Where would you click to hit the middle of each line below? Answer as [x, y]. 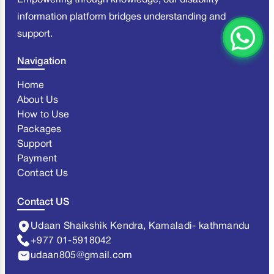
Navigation [42, 62]
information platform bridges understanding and [121, 17]
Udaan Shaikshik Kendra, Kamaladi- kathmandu [140, 227]
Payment [37, 159]
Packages [39, 130]
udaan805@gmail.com [82, 256]
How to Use [43, 115]
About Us [38, 101]
